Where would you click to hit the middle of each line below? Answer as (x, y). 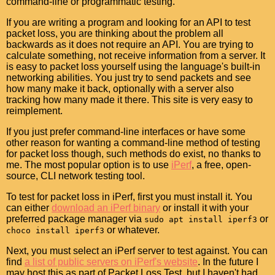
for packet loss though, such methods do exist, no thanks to (134, 154)
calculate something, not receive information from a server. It (136, 56)
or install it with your (204, 208)
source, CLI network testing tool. (76, 176)
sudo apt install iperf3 (201, 219)
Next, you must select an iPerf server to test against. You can (137, 251)
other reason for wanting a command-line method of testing (133, 143)
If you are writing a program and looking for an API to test (128, 22)
